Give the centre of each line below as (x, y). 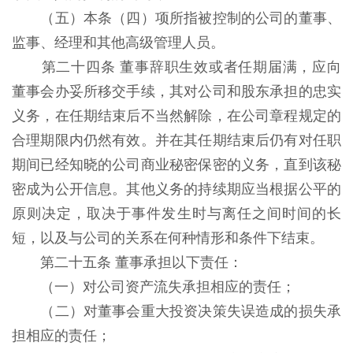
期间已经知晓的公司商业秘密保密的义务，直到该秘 (176, 165)
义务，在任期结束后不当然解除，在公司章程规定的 (176, 116)
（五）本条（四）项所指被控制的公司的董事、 (191, 18)
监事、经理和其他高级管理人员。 (120, 43)
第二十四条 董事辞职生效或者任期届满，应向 (191, 67)
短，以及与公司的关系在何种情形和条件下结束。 (170, 238)
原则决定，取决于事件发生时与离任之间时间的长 (176, 214)
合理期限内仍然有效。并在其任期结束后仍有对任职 (176, 140)
